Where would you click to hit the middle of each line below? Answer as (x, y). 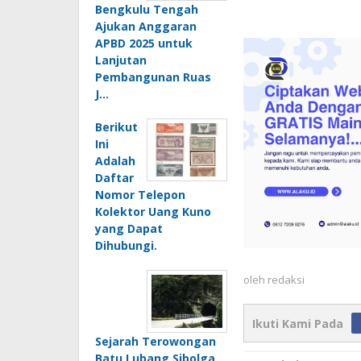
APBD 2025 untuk (144, 44)
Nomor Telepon (140, 195)
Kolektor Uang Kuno (153, 212)
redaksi (286, 279)
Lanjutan (121, 60)
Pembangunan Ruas (153, 77)
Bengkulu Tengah (147, 10)
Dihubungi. (126, 246)
